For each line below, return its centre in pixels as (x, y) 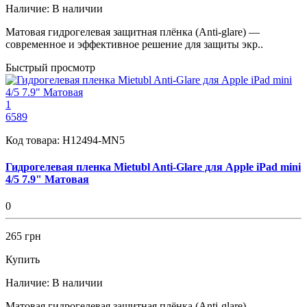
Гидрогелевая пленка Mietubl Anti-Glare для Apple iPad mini (153, 167)
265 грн (23, 236)
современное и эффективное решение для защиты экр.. (134, 44)
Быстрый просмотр (50, 67)
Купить (23, 260)
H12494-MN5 (94, 140)
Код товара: (34, 140)
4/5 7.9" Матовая (47, 179)
